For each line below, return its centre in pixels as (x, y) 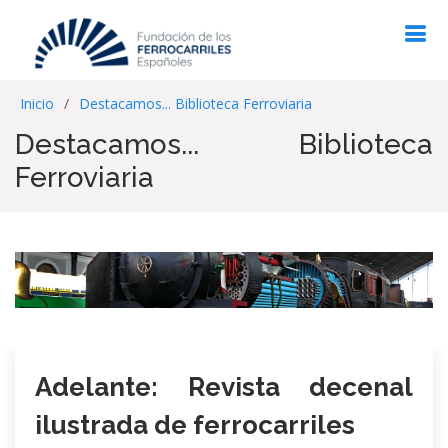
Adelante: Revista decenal (224, 386)
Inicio (37, 103)
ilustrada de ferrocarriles (195, 424)
